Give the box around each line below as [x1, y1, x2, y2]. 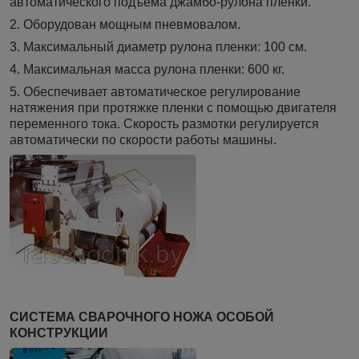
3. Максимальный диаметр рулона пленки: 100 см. [10, 40, 307, 54]
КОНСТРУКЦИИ [10, 326, 108, 341]
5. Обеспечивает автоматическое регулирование [10, 85, 301, 99]
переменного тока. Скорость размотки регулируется [10, 117, 319, 131]
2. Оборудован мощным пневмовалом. [10, 18, 240, 32]
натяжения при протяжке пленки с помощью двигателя [10, 101, 337, 115]
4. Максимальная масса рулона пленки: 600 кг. [10, 63, 284, 77]
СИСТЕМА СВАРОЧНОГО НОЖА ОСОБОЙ [10, 310, 274, 325]
